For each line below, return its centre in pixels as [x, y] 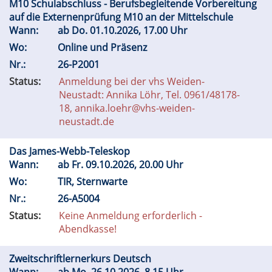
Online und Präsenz [104, 47]
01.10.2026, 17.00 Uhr [140, 30]
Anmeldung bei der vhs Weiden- [132, 81]
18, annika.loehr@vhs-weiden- [127, 108]
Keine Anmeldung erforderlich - [131, 216]
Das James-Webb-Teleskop [71, 151]
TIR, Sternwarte [94, 182]
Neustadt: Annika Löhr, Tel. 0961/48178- [149, 95]
